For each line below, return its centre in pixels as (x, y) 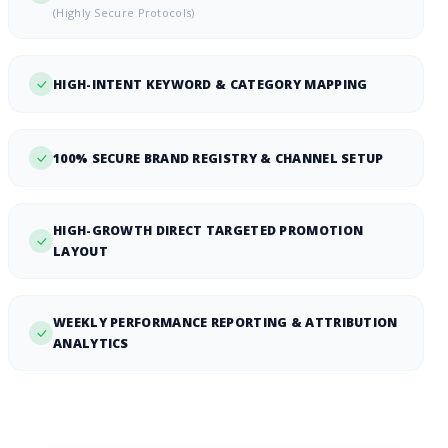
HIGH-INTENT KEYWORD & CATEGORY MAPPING (210, 84)
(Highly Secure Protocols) (124, 13)
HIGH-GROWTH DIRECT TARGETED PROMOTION (208, 231)
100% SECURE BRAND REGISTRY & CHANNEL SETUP (218, 158)
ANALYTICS (91, 344)
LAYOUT (80, 252)
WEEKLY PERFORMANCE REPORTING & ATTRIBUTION (225, 323)
